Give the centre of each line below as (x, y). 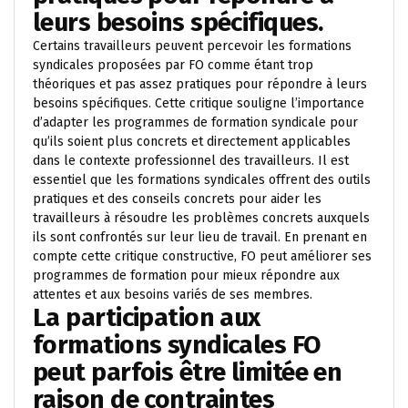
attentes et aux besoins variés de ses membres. (173, 294)
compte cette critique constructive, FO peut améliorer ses (202, 256)
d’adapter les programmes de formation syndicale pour (195, 122)
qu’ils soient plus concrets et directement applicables (192, 141)
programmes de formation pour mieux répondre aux (186, 275)
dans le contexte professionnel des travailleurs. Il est (191, 160)
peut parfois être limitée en (188, 372)
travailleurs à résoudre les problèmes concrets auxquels (201, 218)
